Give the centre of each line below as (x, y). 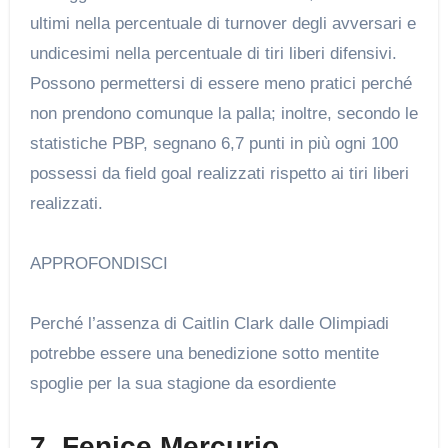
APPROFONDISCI (104, 263)
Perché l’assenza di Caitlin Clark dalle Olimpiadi (209, 323)
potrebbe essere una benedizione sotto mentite (204, 353)
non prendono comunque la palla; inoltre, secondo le (223, 113)
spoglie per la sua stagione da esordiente (182, 383)
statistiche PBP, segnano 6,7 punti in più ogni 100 (213, 143)
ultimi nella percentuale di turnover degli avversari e (222, 23)
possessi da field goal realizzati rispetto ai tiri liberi (219, 173)
